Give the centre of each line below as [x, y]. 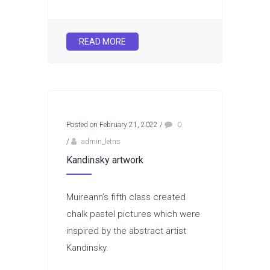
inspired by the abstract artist [126, 231]
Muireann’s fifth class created [126, 197]
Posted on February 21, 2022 [112, 125]
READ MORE [102, 42]
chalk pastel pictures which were [133, 214]
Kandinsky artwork [105, 160]
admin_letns [101, 142]
